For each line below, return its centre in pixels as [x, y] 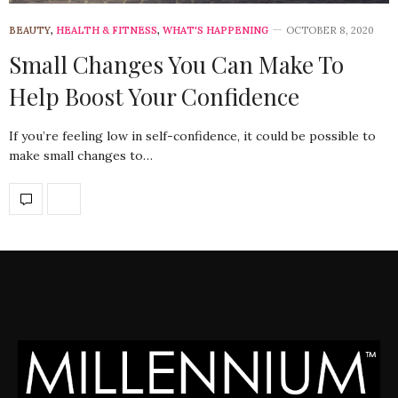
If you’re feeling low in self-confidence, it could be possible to [192, 135]
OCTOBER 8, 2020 [330, 30]
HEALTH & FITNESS [107, 30]
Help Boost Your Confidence [154, 96]
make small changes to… [81, 155]
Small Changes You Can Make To [176, 64]
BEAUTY [30, 30]
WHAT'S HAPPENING [215, 30]
